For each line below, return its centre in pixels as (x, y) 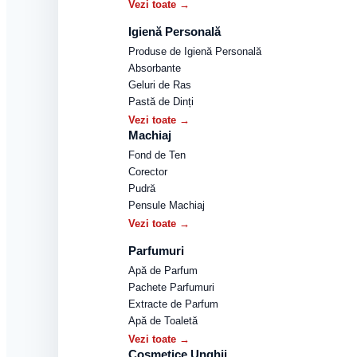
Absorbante (155, 68)
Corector (148, 172)
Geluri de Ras (160, 85)
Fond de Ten (157, 155)
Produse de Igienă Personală (195, 51)
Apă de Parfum (163, 271)
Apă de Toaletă (163, 321)
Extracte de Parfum (173, 304)
